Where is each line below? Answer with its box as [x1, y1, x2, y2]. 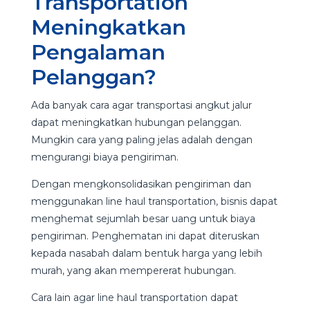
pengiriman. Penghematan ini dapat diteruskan [30, 229, 259, 242]
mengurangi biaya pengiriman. [30, 150, 179, 163]
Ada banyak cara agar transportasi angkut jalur [30, 98, 252, 111]
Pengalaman [30, 39, 165, 65]
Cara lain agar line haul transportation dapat [30, 291, 238, 304]
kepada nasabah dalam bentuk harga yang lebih [30, 246, 262, 259]
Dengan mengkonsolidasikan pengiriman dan [30, 177, 251, 190]
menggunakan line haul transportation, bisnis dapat [30, 194, 277, 208]
